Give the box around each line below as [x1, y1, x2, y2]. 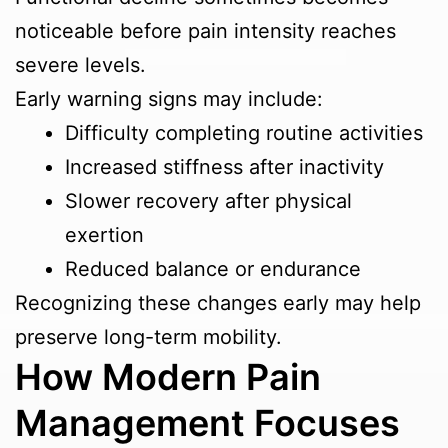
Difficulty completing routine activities [65, 121, 423, 146]
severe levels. [15, 53, 146, 78]
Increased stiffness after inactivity [65, 155, 384, 180]
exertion [65, 223, 144, 248]
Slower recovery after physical [65, 189, 352, 214]
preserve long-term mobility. [15, 325, 282, 350]
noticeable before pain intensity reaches [15, 19, 396, 44]
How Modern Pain [15, 355, 321, 400]
